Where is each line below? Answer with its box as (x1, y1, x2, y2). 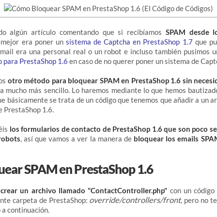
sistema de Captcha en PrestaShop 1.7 (65, 37, 193, 46)
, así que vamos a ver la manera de (20, 134, 132, 143)
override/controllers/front (89, 195, 181, 205)
